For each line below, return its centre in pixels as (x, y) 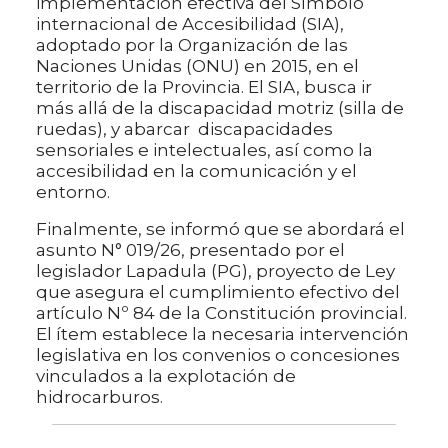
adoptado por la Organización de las (192, 45)
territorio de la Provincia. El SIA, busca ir (204, 87)
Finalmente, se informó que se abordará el (220, 229)
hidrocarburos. (99, 397)
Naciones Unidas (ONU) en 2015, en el (197, 66)
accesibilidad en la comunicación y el (196, 171)
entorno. (73, 192)
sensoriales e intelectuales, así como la (204, 150)
